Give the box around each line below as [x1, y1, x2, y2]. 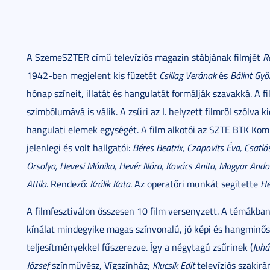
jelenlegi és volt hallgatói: [27, 141, 133, 154]
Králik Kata [90, 177, 130, 190]
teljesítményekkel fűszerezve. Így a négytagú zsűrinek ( [27, 240, 253, 254]
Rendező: [48, 177, 90, 190]
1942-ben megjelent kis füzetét [27, 69, 159, 82]
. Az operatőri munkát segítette [130, 177, 260, 190]
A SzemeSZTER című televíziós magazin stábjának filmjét [27, 51, 263, 64]
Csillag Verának [159, 69, 216, 82]
